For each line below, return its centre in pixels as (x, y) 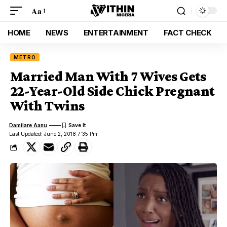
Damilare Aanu (28, 125)
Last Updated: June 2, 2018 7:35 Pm (53, 134)
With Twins (47, 106)
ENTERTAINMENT (116, 32)
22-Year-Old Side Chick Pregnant (112, 91)
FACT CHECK (187, 32)
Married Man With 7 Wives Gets (108, 76)
